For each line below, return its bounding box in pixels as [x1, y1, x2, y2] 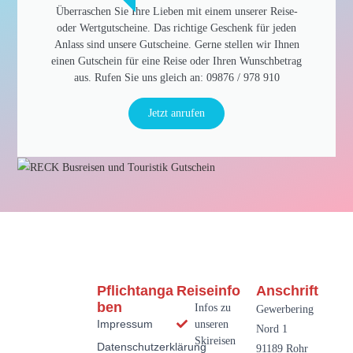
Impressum [97, 317, 154, 330]
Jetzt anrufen [148, 107, 205, 120]
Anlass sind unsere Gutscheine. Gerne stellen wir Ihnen [54, 39, 299, 51]
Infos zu [194, 301, 231, 314]
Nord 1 [255, 322, 288, 335]
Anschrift [255, 282, 318, 299]
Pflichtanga [97, 282, 174, 299]
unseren [194, 318, 229, 330]
